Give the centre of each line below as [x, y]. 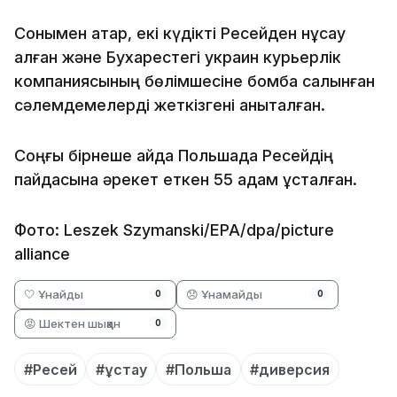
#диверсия [290, 369]
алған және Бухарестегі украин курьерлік [178, 57]
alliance [42, 253]
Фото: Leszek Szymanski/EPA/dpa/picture [174, 230]
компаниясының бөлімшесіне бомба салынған [195, 81]
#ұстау [121, 369]
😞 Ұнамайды [225, 294]
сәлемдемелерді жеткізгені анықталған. [170, 105]
